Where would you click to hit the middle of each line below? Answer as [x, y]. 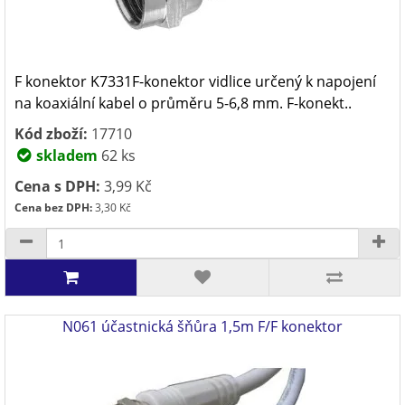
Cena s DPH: [57, 186]
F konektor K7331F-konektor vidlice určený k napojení [195, 81]
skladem [65, 155]
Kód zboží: [51, 134]
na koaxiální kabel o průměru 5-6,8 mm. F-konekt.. [183, 103]
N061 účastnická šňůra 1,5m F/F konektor [202, 326]
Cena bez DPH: [53, 207]
